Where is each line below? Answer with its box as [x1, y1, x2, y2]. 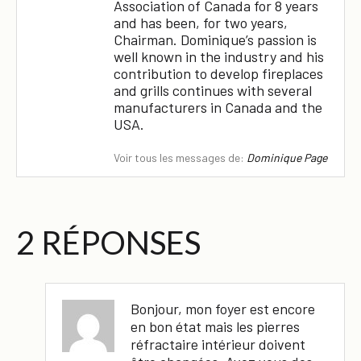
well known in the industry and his [114, 48, 324, 66]
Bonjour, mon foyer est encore [131, 299, 315, 317]
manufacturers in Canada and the [114, 98, 322, 117]
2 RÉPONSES [16, 222, 201, 262]
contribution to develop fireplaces [114, 64, 323, 83]
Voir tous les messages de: [114, 150, 247, 164]
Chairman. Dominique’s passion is [114, 31, 317, 49]
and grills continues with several [114, 81, 312, 100]
